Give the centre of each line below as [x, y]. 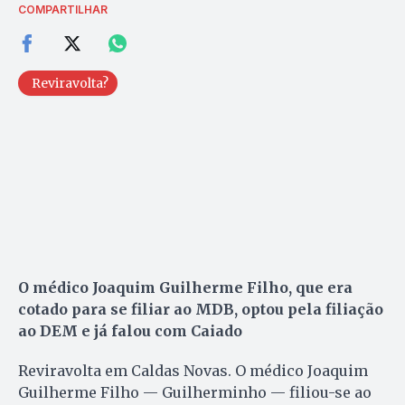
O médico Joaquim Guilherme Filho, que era [185, 287]
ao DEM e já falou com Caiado [130, 330]
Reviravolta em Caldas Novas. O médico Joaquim [193, 370]
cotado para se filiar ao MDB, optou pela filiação [201, 309]
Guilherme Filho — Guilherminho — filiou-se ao [195, 392]
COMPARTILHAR [63, 9]
